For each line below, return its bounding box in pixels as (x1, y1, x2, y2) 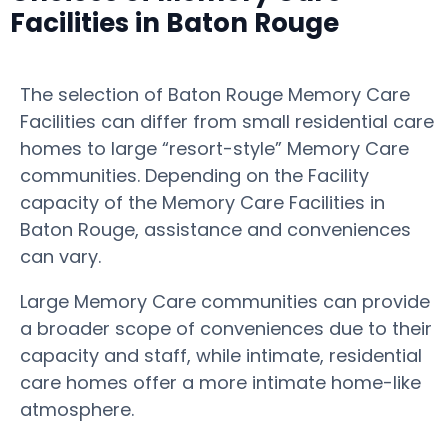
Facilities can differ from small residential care (20, 109, 434, 134)
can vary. (20, 244, 106, 269)
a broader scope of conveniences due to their (20, 316, 432, 341)
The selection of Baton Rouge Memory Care (20, 82, 410, 107)
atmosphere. (20, 397, 139, 422)
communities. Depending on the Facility (20, 163, 369, 188)
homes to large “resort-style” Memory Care (20, 136, 409, 161)
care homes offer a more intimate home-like (20, 370, 421, 395)
